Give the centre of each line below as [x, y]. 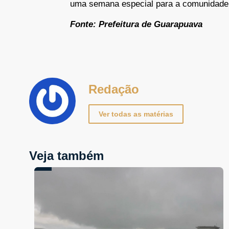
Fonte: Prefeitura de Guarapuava [136, 24]
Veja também [66, 156]
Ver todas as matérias [136, 114]
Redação [114, 89]
